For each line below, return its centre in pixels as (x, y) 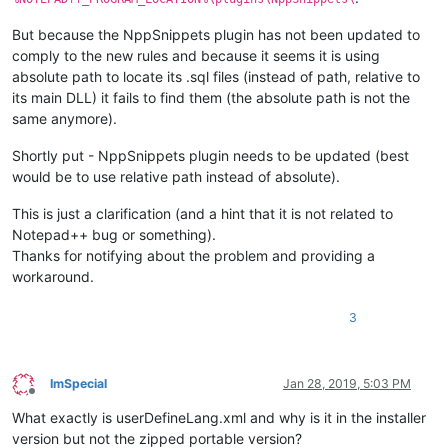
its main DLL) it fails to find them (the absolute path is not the (211, 98)
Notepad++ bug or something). (114, 235)
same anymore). (64, 119)
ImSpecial (78, 384)
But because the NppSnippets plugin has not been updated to (216, 35)
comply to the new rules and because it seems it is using (196, 56)
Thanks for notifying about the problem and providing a (193, 256)
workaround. (53, 277)
